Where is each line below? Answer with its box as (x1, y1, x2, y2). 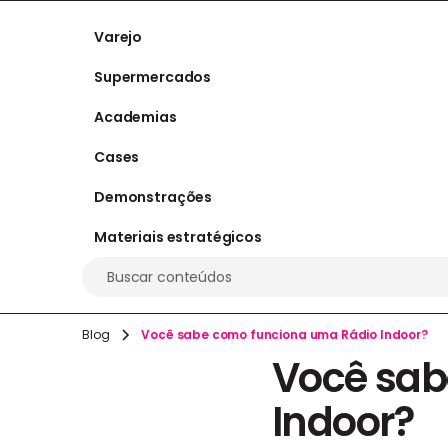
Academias (94, 106, 177, 127)
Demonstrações (94, 186, 213, 207)
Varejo (94, 26, 143, 47)
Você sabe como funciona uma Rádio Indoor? (141, 326, 428, 343)
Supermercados (94, 66, 212, 87)
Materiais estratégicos (94, 226, 262, 247)
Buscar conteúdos (107, 267, 232, 287)
